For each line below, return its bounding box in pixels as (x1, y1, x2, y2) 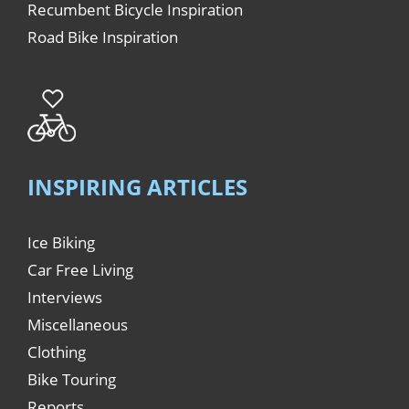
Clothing (27, 341, 86, 362)
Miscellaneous (27, 313, 128, 335)
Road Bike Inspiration (27, 26, 178, 48)
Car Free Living (27, 258, 133, 280)
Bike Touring (27, 368, 116, 390)
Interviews (27, 286, 102, 308)
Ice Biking (27, 231, 95, 253)
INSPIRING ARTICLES (27, 171, 247, 202)
